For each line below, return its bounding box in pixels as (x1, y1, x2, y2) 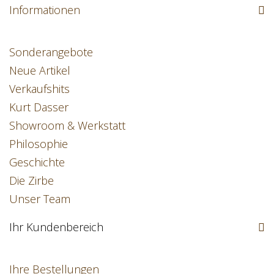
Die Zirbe (9, 172, 54, 188)
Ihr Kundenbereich (9, 219, 103, 234)
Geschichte (9, 154, 65, 169)
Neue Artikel (9, 62, 70, 78)
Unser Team (9, 191, 70, 206)
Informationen (9, 2, 80, 17)
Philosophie (9, 136, 68, 151)
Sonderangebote (9, 44, 93, 59)
